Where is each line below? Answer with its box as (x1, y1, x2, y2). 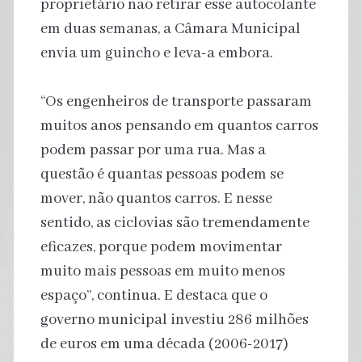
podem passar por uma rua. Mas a (40, 140, 266, 160)
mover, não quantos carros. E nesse (40, 188, 272, 208)
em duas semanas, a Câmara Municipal (40, 19, 301, 39)
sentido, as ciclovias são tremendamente (40, 213, 309, 233)
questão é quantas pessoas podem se (40, 164, 284, 184)
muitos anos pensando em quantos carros (40, 116, 318, 136)
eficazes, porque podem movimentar (40, 237, 282, 257)
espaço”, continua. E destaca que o (40, 285, 267, 305)
